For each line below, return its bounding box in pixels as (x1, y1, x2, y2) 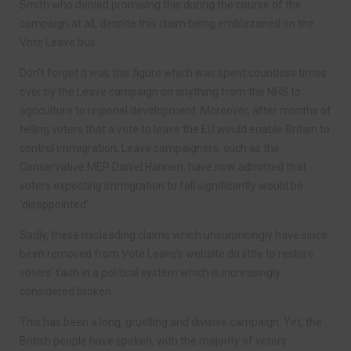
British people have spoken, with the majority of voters (20, 335, 287, 347)
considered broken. (20, 285, 114, 298)
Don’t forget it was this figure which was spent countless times (20, 67, 327, 79)
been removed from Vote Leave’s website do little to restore (20, 248, 314, 260)
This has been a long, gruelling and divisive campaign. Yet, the (20, 316, 322, 328)
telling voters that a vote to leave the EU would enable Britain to (20, 123, 330, 136)
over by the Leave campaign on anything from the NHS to (20, 85, 301, 98)
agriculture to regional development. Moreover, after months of (20, 104, 331, 117)
